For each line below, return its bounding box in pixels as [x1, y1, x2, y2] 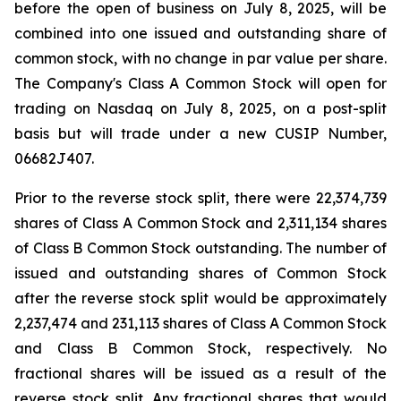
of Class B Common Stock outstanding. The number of [14, 239, 387, 257]
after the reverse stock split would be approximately [14, 289, 387, 307]
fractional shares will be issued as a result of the [14, 364, 387, 382]
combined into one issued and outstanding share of [14, 24, 387, 42]
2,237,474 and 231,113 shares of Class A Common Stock [14, 314, 387, 332]
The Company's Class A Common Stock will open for [14, 74, 387, 92]
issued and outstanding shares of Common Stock [14, 264, 387, 282]
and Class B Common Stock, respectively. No [14, 339, 387, 357]
